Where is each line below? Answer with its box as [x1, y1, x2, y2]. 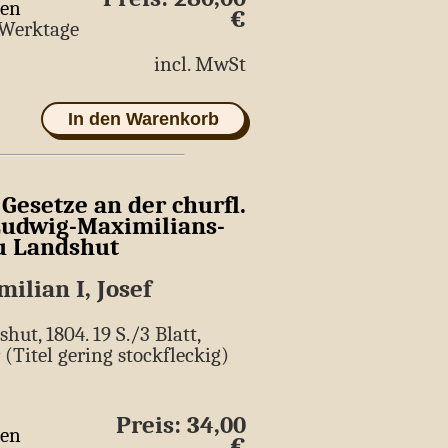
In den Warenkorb [63, 109, 224, 130]
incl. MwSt [144, 52, 246, 77]
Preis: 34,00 [116, 410, 246, 439]
